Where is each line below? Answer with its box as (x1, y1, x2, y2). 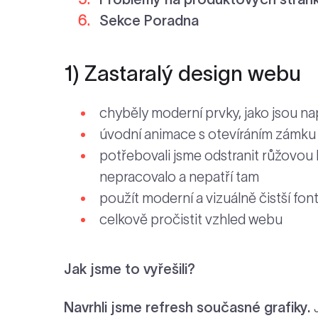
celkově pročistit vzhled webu (99, 211, 283, 227)
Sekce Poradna (99, 12, 199, 28)
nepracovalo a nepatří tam (99, 168, 259, 185)
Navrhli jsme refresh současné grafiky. (64, 299, 314, 315)
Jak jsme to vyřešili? (64, 261, 195, 277)
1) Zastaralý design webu (64, 61, 301, 85)
